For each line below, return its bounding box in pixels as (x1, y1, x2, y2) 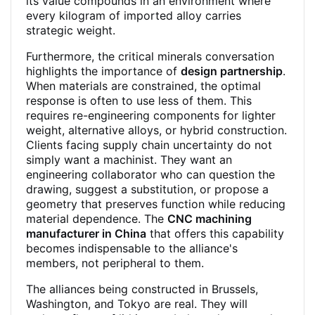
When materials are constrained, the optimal (26, 79, 261, 93)
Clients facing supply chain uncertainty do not (26, 138, 272, 152)
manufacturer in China (26, 226, 146, 240)
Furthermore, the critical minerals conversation (26, 49, 274, 63)
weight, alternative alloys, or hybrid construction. (26, 123, 287, 137)
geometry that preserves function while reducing (26, 197, 285, 211)
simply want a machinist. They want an (26, 153, 232, 167)
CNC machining (167, 212, 252, 226)
